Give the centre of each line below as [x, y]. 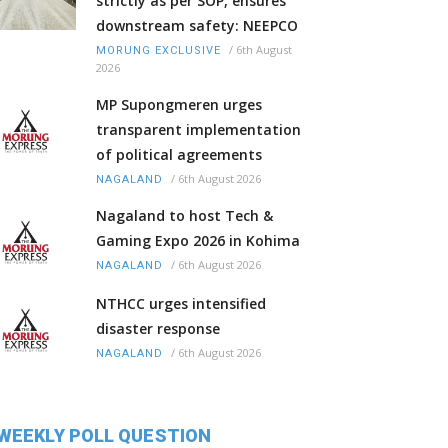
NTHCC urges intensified [181, 304]
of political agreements [179, 155]
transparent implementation [198, 130]
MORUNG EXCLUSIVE [158, 51]
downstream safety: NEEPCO [197, 26]
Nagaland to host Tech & [184, 216]
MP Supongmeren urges [179, 105]
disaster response [158, 329]
